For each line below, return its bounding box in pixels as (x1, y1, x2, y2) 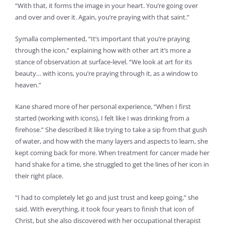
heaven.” (15, 80, 41, 90)
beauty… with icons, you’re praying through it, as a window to (15, 69, 198, 78)
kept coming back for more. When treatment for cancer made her (15, 148, 209, 158)
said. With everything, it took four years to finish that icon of (15, 204, 194, 214)
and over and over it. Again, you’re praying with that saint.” (15, 13, 189, 22)
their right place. (15, 171, 63, 181)
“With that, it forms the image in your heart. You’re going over (15, 1, 198, 11)
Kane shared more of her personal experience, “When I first (15, 102, 191, 111)
